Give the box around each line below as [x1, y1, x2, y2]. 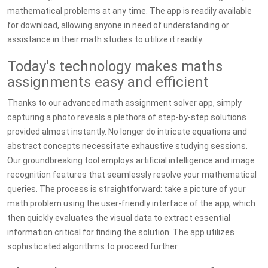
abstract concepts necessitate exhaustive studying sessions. [7, 141, 248, 151]
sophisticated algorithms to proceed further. [7, 242, 179, 251]
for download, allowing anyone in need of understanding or [7, 20, 229, 30]
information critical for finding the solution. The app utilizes [7, 227, 234, 237]
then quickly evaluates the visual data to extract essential [7, 213, 230, 223]
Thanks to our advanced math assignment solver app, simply [7, 98, 242, 108]
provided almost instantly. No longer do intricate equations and [7, 127, 247, 136]
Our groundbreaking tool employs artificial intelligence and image [7, 156, 255, 165]
